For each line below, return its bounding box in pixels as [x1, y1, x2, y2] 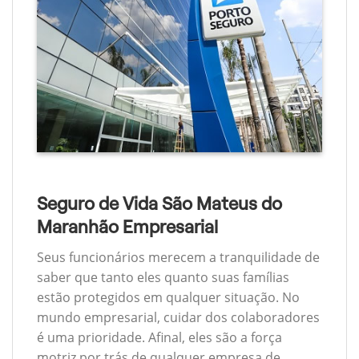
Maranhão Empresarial [37, 216, 218, 237]
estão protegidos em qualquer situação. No [37, 288, 300, 307]
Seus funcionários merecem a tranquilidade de [37, 248, 320, 267]
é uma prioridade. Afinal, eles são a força [37, 329, 282, 347]
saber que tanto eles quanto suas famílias [37, 268, 289, 287]
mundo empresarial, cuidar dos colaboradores [37, 309, 320, 327]
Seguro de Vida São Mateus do [37, 193, 282, 214]
